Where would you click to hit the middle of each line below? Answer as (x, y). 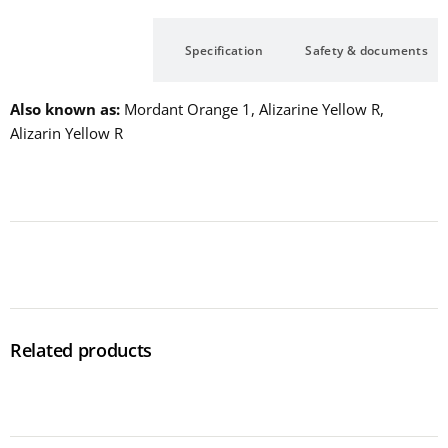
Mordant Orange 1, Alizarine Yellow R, (254, 109)
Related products (81, 350)
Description (81, 50)
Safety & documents (367, 50)
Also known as (63, 109)
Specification (224, 50)
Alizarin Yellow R (66, 133)
